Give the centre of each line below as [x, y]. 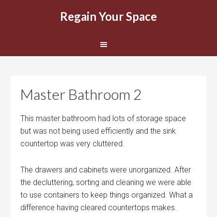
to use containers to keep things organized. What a [107, 195]
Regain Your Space [108, 16]
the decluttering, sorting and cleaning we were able [106, 182]
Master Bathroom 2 [81, 94]
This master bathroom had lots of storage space [103, 118]
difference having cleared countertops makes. [99, 208]
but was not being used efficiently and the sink [98, 131]
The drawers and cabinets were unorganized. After [106, 170]
